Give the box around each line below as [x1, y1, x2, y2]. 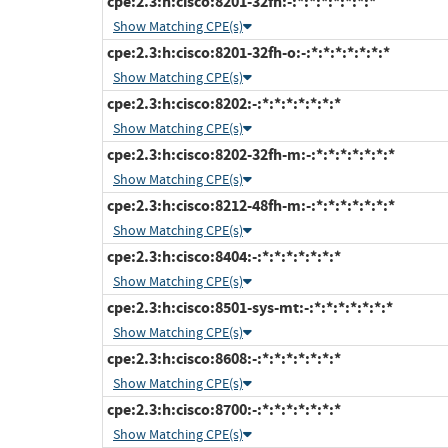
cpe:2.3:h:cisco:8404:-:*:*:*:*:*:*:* [104, 246, 341, 268]
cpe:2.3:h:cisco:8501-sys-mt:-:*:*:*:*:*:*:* [104, 297, 393, 319]
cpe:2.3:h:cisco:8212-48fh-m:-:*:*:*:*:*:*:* [104, 195, 395, 217]
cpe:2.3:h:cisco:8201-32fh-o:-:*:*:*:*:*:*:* [104, 42, 390, 64]
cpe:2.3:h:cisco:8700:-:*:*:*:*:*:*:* [104, 399, 341, 421]
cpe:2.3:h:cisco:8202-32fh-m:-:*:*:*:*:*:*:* [104, 144, 395, 166]
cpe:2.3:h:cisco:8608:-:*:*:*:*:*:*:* [104, 348, 341, 370]
